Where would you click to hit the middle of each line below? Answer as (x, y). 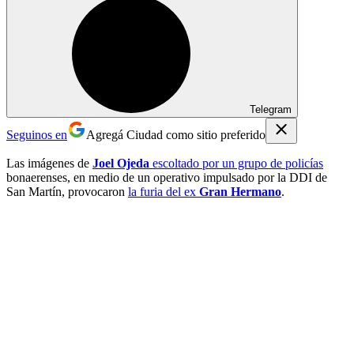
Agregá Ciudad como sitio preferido (176, 134)
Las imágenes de (49, 163)
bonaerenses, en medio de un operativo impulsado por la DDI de (167, 177)
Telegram (271, 109)
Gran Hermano (240, 191)
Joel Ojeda (121, 163)
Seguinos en (37, 134)
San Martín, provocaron (67, 191)
